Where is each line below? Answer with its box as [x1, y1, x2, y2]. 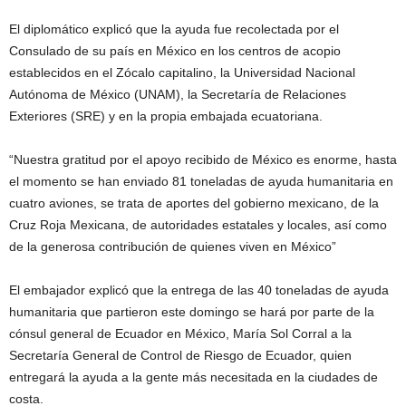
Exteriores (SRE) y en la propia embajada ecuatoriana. [9, 109, 323, 123]
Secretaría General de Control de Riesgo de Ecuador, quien [9, 348, 352, 362]
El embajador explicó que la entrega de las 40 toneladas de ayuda [9, 283, 389, 297]
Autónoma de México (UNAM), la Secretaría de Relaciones [9, 87, 346, 101]
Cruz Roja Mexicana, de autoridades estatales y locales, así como [9, 217, 387, 232]
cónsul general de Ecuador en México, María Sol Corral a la [9, 326, 352, 341]
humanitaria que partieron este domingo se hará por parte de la [9, 304, 374, 319]
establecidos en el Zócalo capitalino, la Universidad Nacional [9, 65, 355, 80]
